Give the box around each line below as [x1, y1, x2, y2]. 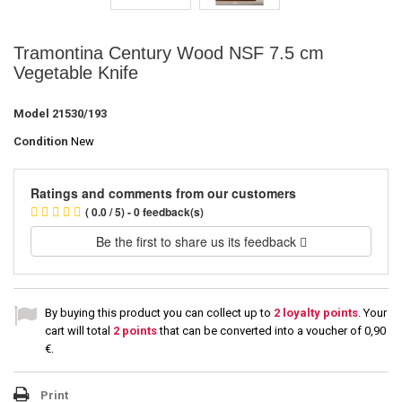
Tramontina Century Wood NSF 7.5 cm [13, 43, 324, 63]
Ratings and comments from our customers [31, 184, 296, 202]
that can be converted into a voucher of [157, 324, 364, 337]
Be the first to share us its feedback [95, 232, 300, 250]
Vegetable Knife [13, 63, 138, 83]
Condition [13, 135, 68, 148]
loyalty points [280, 306, 358, 319]
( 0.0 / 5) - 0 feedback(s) [85, 204, 204, 220]
